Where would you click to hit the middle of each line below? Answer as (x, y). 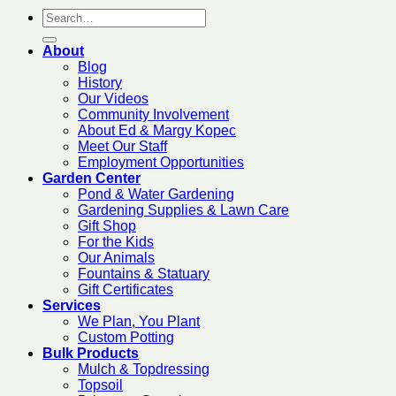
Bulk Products (91, 354)
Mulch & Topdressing (144, 369)
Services (72, 306)
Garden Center (91, 179)
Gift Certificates (126, 290)
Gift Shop (107, 226)
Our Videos (113, 99)
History (100, 83)
